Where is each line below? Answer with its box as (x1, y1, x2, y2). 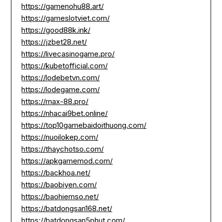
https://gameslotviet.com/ (21, 13, 110, 23)
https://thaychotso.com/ (21, 144, 104, 154)
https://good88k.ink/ (21, 25, 91, 35)
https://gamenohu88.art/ (21, 1, 104, 11)
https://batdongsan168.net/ (21, 204, 112, 214)
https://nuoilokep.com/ (21, 132, 99, 142)
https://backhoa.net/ (21, 168, 91, 178)
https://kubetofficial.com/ (21, 61, 108, 71)
